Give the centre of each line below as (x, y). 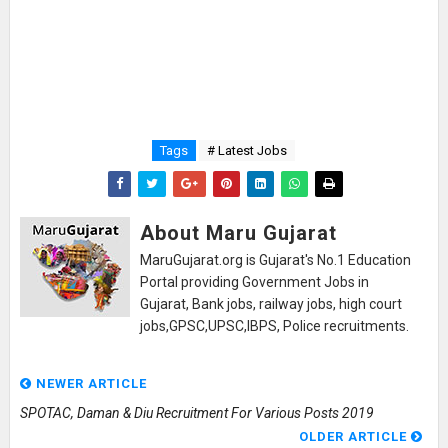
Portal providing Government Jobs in (254, 281)
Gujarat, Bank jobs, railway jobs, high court (270, 303)
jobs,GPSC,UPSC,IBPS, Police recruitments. (274, 325)
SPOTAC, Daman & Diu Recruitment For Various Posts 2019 (196, 412)
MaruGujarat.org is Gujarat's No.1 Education (275, 259)
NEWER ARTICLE (89, 383)
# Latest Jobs (247, 150)
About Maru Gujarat (238, 232)
